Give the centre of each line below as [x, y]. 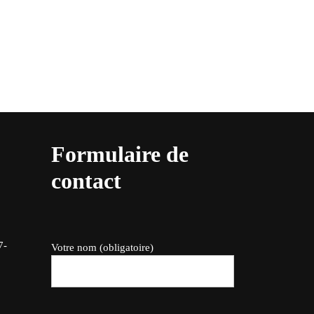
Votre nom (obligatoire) [102, 247]
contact [86, 180]
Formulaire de [120, 154]
